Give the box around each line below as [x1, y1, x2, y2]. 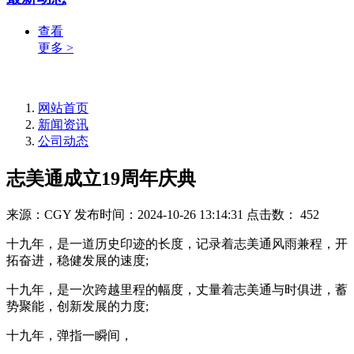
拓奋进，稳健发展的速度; [6, 253, 149, 267]
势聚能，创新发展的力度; [6, 299, 149, 313]
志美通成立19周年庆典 [6, 168, 196, 189]
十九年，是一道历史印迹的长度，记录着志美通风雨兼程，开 [6, 236, 348, 250]
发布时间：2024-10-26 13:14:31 [74, 207, 243, 221]
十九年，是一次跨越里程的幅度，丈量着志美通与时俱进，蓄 [6, 282, 348, 296]
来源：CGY [6, 207, 71, 221]
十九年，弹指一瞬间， [6, 328, 133, 342]
